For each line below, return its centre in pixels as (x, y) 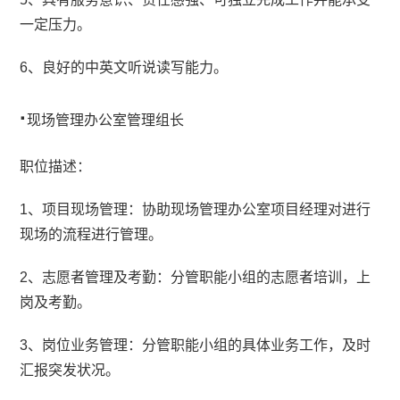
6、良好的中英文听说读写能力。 (124, 67)
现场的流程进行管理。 (92, 234)
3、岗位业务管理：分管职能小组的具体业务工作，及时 (196, 345)
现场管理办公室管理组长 (106, 120)
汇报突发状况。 (70, 370)
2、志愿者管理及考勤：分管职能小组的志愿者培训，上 (196, 277)
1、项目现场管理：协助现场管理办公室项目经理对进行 (196, 209)
